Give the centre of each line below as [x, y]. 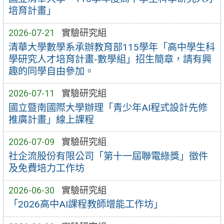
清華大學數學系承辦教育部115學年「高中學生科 [111, 47]
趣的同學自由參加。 [51, 71]
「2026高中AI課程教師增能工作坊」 [85, 204]
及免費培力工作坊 [46, 168]
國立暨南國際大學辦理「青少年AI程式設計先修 [108, 107]
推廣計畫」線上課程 [51, 119]
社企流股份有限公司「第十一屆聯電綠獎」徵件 [108, 156]
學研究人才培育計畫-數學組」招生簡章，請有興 [110, 59]
